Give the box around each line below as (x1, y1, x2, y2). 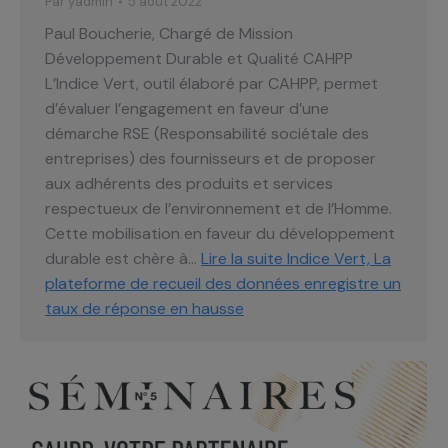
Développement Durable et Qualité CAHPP (45, 47, 353, 69)
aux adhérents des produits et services (45, 172, 333, 194)
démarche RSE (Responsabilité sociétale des (45, 122, 369, 144)
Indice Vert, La (283, 247, 391, 269)
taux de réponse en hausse (45, 297, 244, 319)
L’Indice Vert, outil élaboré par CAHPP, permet (45, 72, 378, 94)
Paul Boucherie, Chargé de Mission (45, 22, 293, 44)
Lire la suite (201, 247, 283, 269)
